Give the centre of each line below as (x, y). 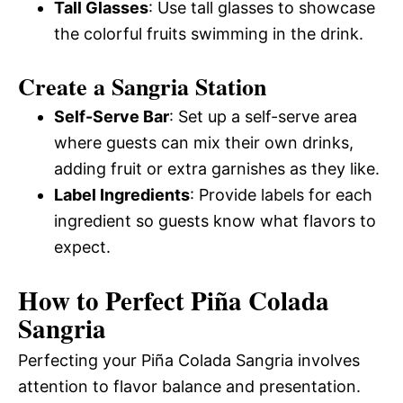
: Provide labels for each (281, 194)
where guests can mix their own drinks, (204, 142)
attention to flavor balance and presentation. (189, 386)
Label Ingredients (122, 194)
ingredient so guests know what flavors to (215, 220)
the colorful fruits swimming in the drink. (209, 33)
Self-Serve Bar (112, 116)
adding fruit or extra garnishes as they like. (217, 168)
